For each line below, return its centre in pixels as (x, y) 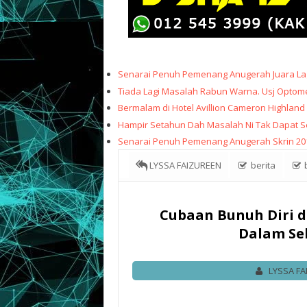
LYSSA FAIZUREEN (184, 165)
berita (262, 165)
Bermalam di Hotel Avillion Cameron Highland (211, 108)
